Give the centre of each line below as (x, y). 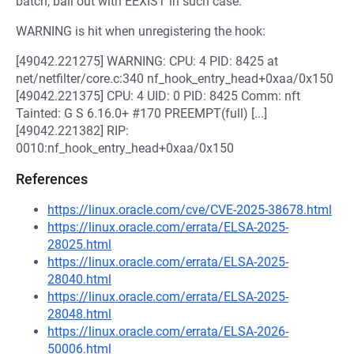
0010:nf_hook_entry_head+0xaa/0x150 (125, 148)
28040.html (79, 279)
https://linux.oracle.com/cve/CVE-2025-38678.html (190, 210)
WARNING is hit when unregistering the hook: (141, 31)
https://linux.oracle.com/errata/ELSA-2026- (168, 331)
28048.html (79, 314)
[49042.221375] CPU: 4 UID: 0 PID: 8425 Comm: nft (158, 96)
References (52, 179)
